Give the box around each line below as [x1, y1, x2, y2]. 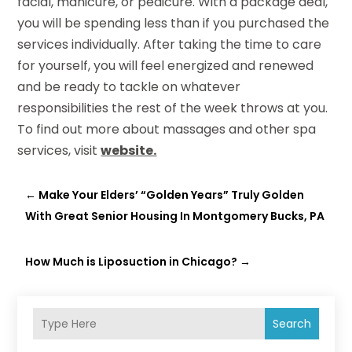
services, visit [17, 141, 101, 160]
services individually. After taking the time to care [17, 35, 322, 54]
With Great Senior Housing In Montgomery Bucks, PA [25, 208, 325, 225]
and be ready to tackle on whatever [17, 78, 241, 97]
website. [101, 141, 157, 160]
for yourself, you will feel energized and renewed [17, 57, 314, 75]
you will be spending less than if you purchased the [17, 14, 330, 33]
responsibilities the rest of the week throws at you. [17, 99, 328, 118]
